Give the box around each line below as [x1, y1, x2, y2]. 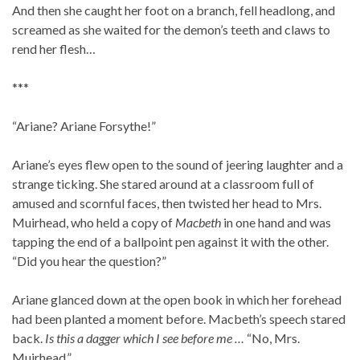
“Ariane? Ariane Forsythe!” [12, 118, 156, 134]
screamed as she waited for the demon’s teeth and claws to [12, 22, 330, 38]
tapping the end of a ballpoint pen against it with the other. [12, 234, 329, 250]
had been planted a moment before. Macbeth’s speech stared [12, 311, 346, 327]
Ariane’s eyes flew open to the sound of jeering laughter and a [12, 157, 343, 173]
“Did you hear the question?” [12, 253, 166, 269]
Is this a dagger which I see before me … [45, 330, 247, 346]
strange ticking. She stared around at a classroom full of [12, 176, 314, 192]
